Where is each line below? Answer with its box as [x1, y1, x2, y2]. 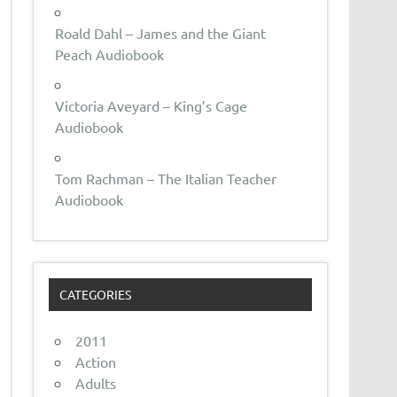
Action [75, 353, 117, 371]
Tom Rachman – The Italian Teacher [55, 168, 277, 187]
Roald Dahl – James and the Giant [55, 23, 267, 42]
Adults [75, 374, 117, 393]
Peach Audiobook [55, 44, 165, 63]
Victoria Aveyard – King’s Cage [55, 96, 248, 114]
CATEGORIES [58, 286, 131, 303]
